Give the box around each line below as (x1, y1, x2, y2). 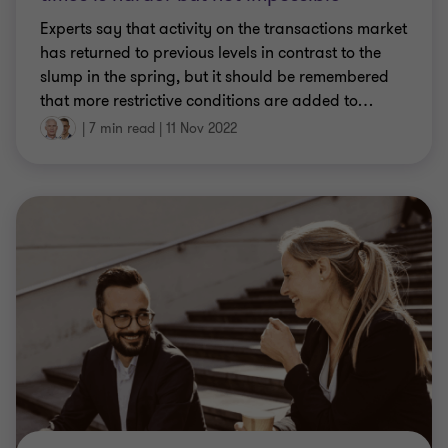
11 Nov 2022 (166, 119, 237, 138)
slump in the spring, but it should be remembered (40, 65, 389, 88)
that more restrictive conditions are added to (40, 89, 358, 112)
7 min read (89, 119, 155, 138)
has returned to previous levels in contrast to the (40, 41, 381, 64)
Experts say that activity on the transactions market (40, 17, 407, 40)
